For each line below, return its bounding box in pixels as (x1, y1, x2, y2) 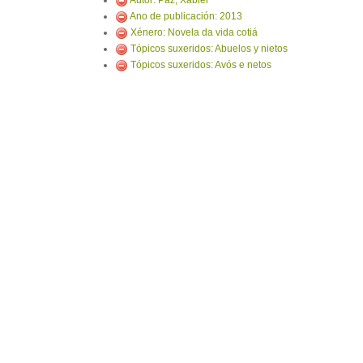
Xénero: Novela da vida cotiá (130, 27, 258, 38)
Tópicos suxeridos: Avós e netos (130, 59, 271, 70)
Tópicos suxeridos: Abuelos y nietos (130, 43, 288, 54)
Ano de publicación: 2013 (130, 11, 242, 22)
